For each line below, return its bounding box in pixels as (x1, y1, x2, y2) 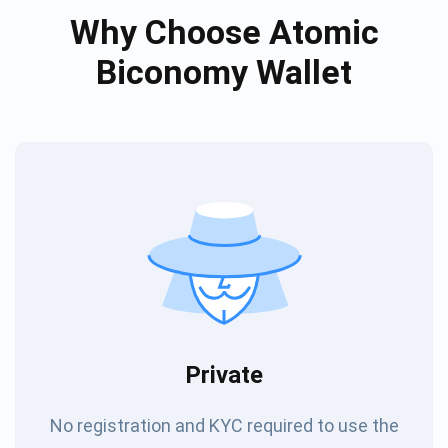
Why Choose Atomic (69, 11, 379, 52)
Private (185, 360, 263, 389)
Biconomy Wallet (96, 51, 352, 92)
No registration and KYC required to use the (49, 414, 399, 436)
